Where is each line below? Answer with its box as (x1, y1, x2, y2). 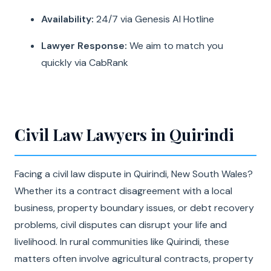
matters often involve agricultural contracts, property (15, 252, 253, 265)
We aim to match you (127, 39, 223, 52)
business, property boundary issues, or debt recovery (15, 201, 254, 214)
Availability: (41, 13, 94, 25)
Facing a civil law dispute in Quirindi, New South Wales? (15, 168, 253, 180)
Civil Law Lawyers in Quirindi (15, 124, 234, 145)
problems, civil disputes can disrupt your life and (15, 218, 227, 231)
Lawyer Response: (41, 39, 127, 52)
